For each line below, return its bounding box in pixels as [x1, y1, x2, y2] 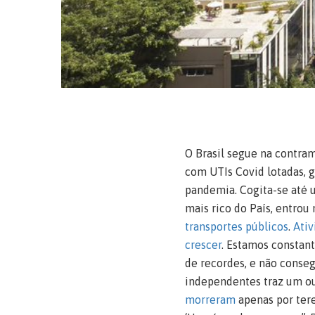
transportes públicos [184, 219, 288, 233]
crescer [184, 238, 221, 251]
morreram [184, 292, 236, 306]
